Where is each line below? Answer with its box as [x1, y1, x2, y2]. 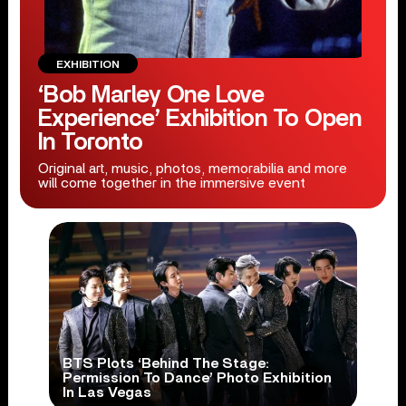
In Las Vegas [62, 385, 151, 401]
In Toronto [37, 130, 143, 154]
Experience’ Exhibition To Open [37, 107, 362, 130]
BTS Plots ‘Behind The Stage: [62, 356, 269, 372]
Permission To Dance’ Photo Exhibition [62, 371, 332, 386]
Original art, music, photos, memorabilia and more [37, 161, 347, 176]
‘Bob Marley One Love [37, 83, 265, 107]
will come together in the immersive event [37, 176, 305, 190]
